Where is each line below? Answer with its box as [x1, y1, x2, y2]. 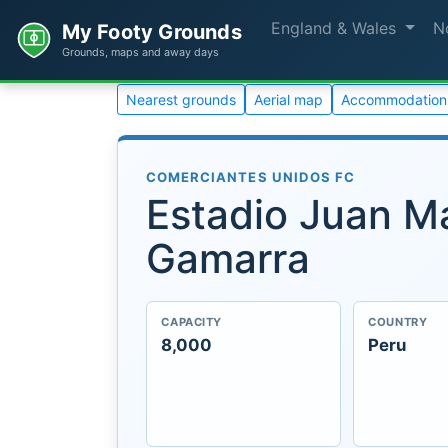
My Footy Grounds [61, 20, 242, 45]
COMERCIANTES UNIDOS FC [146, 169, 356, 185]
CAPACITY [161, 315, 222, 330]
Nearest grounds [126, 91, 236, 108]
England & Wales [271, 18, 402, 38]
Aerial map [254, 91, 323, 108]
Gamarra [146, 233, 310, 283]
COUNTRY [368, 315, 428, 330]
